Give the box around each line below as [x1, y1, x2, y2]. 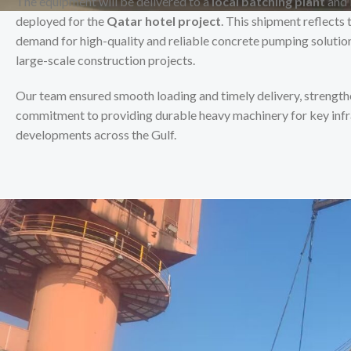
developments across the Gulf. [16, 127, 176, 143]
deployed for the [16, 13, 107, 29]
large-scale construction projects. [16, 52, 195, 68]
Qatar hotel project [107, 13, 221, 29]
